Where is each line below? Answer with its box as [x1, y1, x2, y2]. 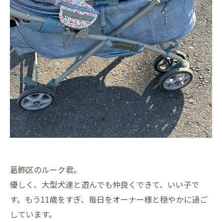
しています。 [10, 208, 56, 221]
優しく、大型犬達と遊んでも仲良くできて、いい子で [10, 178, 199, 191]
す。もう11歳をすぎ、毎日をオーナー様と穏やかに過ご [10, 193, 208, 206]
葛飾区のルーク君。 [10, 164, 81, 176]
